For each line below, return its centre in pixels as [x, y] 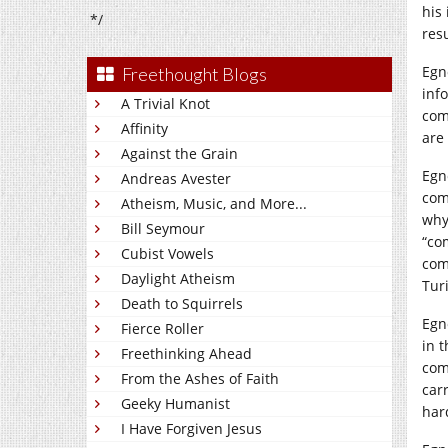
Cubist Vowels [167, 253]
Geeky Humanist [175, 403]
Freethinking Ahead [186, 353]
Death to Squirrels [182, 303]
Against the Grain [179, 153]
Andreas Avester [176, 178]
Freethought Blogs [194, 74]
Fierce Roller [162, 328]
